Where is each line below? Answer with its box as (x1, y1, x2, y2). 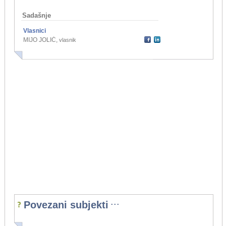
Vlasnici (23, 27, 46, 35)
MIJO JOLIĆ (23, 36, 56, 44)
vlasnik (59, 37, 76, 43)
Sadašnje (22, 12, 51, 20)
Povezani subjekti (23, 199, 108, 211)
